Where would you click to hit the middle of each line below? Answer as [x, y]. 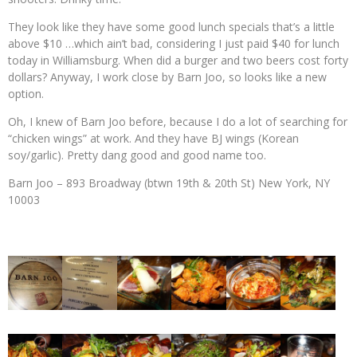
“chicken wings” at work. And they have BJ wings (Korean [153, 138]
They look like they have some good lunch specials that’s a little [171, 27]
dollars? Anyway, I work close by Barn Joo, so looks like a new [167, 77]
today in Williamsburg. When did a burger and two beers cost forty [178, 60]
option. [26, 94]
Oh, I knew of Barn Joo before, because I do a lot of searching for [178, 122]
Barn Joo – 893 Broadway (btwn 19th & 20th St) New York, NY [169, 183]
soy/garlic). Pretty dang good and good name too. [137, 155]
